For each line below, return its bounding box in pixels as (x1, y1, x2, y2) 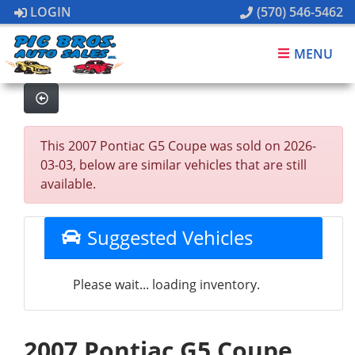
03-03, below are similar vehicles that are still (40, 156, 307, 174)
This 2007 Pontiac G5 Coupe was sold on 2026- (40, 137, 316, 155)
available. (40, 175, 96, 193)
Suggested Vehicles (82, 224, 253, 250)
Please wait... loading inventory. (73, 276, 260, 293)
